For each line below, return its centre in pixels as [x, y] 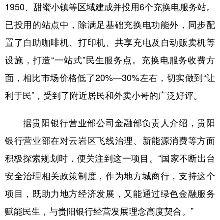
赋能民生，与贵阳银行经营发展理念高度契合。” [99, 211]
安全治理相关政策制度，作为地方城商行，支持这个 [110, 176]
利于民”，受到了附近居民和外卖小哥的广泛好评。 [104, 95]
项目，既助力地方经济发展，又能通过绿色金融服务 [110, 193]
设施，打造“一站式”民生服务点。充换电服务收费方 [110, 60]
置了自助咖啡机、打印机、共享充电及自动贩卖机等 [110, 42]
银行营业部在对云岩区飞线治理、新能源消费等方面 [110, 140]
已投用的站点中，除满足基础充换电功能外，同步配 [110, 24]
